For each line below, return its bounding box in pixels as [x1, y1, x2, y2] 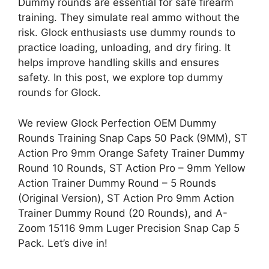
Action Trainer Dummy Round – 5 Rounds [18, 177, 216, 189]
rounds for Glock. [18, 86, 101, 99]
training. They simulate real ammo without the [18, 11, 240, 24]
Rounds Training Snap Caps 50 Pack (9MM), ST [18, 131, 247, 144]
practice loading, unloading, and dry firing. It [18, 41, 231, 54]
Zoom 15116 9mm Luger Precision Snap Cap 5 [18, 222, 240, 234]
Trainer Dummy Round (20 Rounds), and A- [18, 207, 228, 219]
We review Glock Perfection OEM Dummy [18, 116, 216, 129]
